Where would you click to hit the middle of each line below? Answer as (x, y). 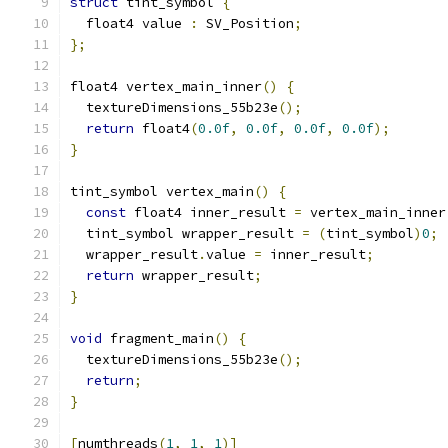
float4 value (130, 23)
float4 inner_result (210, 212)
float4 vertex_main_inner (166, 86)
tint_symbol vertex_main (162, 191)
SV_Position (246, 23)
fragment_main (158, 338)
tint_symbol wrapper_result (186, 233)
